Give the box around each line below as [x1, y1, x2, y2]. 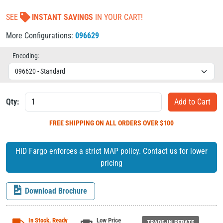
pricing [101, 158, 122, 168]
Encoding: [12, 52, 39, 60]
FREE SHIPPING [49, 118, 96, 127]
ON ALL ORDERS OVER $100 [96, 118, 174, 127]
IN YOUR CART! [93, 12, 143, 22]
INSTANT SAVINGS [32, 12, 93, 22]
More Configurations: [6, 31, 75, 41]
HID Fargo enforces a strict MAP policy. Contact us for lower [15, 146, 208, 156]
